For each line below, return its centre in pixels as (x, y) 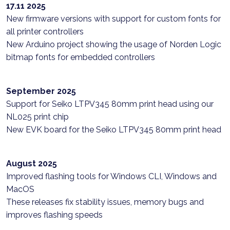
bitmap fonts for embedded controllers (81, 57)
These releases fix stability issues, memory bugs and (105, 202)
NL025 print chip (37, 117)
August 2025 (32, 164)
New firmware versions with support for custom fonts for (113, 19)
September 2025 (41, 91)
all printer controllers (45, 32)
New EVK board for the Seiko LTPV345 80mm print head (114, 130)
